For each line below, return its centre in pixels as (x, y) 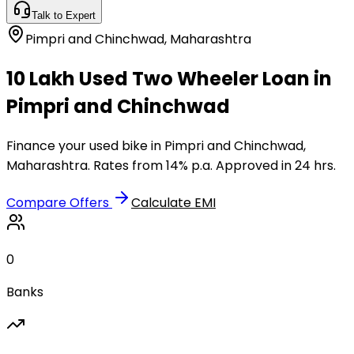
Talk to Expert (64, 15)
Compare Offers (59, 202)
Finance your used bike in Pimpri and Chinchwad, (156, 145)
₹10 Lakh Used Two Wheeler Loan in (169, 78)
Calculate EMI (173, 202)
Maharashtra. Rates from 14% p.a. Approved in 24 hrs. (171, 165)
